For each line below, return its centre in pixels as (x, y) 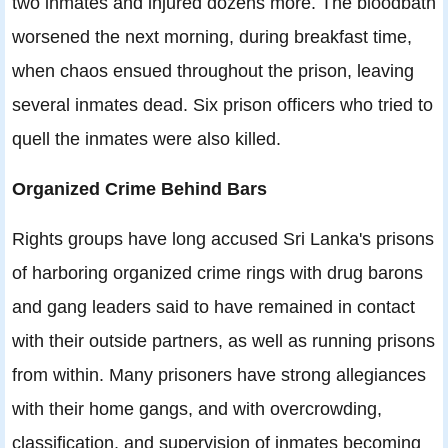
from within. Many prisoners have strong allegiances (219, 375)
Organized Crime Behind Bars (139, 189)
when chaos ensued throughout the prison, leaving (213, 71)
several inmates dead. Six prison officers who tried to (222, 105)
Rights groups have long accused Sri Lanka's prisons (223, 239)
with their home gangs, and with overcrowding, (197, 409)
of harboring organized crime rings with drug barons (217, 273)
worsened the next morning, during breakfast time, (212, 37)
